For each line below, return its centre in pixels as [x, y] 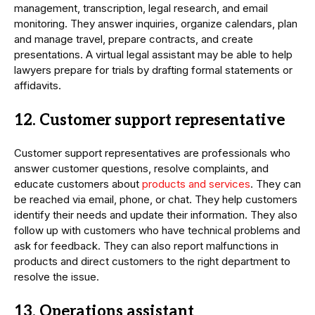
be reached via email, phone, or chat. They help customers [156, 200]
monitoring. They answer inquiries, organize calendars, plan [156, 24]
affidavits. [38, 86]
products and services [196, 184]
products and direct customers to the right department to [152, 262]
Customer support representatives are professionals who [152, 153]
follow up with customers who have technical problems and [157, 231]
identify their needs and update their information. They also [156, 215]
